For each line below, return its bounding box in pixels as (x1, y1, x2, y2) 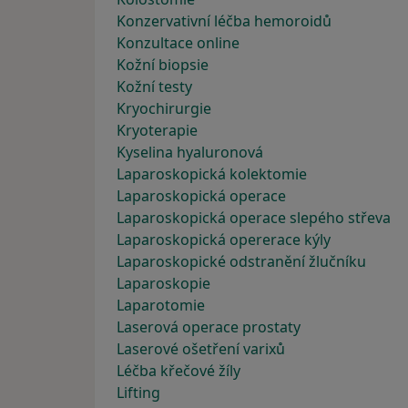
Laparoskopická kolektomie (117, 164, 307, 184)
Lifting (117, 382, 160, 403)
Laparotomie (117, 295, 205, 315)
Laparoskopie (117, 273, 210, 293)
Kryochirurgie (117, 98, 211, 118)
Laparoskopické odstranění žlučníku (117, 251, 366, 271)
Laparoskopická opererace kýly (117, 229, 331, 250)
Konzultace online (117, 33, 240, 53)
